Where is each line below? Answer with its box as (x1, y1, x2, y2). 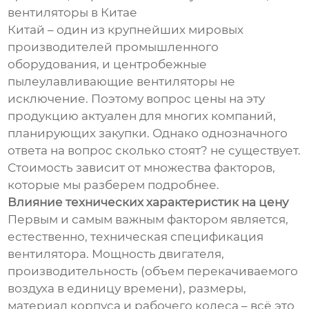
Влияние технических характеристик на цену (8, 195, 289, 210)
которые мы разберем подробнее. (8, 178, 220, 192)
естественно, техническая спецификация (8, 230, 264, 244)
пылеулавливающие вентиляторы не (8, 74, 236, 89)
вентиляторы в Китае (8, 6, 138, 20)
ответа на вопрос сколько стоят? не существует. (8, 143, 301, 158)
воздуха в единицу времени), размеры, (8, 281, 247, 296)
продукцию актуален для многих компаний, (8, 109, 277, 123)
